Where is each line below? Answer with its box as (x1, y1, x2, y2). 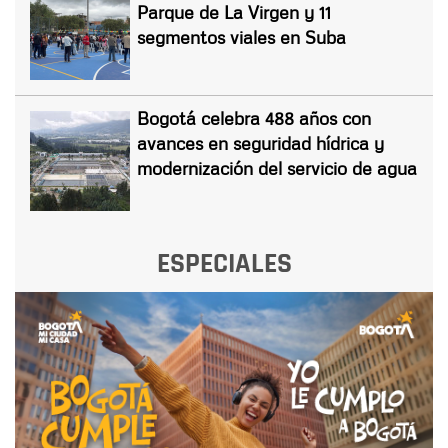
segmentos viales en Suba (137, 25, 346, 48)
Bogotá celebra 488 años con (137, 106, 371, 129)
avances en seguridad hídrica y (137, 131, 384, 154)
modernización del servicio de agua (137, 156, 417, 179)
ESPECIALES (156, 245, 292, 282)
